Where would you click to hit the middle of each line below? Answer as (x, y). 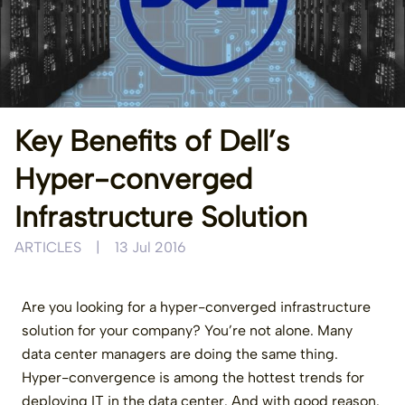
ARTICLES (48, 247)
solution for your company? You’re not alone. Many (187, 330)
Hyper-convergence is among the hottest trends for (193, 377)
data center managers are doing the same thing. (180, 353)
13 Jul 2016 (151, 247)
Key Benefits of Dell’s (152, 141)
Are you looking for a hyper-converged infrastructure (196, 306)
